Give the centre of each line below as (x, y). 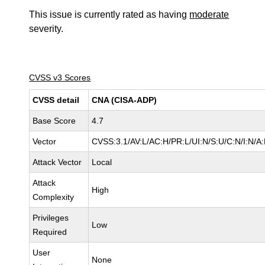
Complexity (54, 197)
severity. (46, 29)
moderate (209, 14)
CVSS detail (56, 100)
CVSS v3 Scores (60, 77)
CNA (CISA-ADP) (125, 100)
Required (50, 232)
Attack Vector (57, 162)
